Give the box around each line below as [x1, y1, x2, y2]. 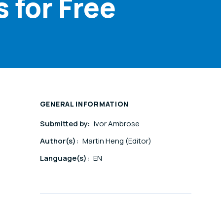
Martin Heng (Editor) [82, 136, 151, 147]
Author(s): [39, 136, 80, 147]
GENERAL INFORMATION [39, 99, 129, 109]
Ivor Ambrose [93, 118, 140, 129]
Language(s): [39, 153, 91, 164]
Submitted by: [39, 118, 91, 129]
